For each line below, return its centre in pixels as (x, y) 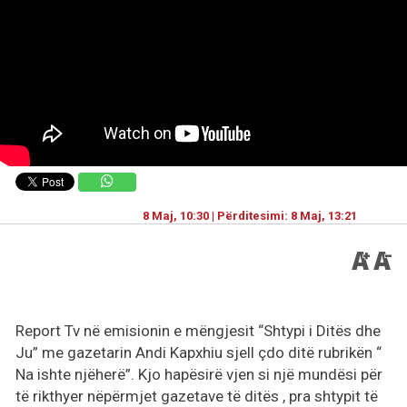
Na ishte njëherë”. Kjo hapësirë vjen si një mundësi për (199, 375)
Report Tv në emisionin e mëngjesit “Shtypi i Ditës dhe (198, 331)
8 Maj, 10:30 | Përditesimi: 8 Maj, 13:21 (249, 215)
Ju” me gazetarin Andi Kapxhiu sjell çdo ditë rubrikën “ (199, 353)
